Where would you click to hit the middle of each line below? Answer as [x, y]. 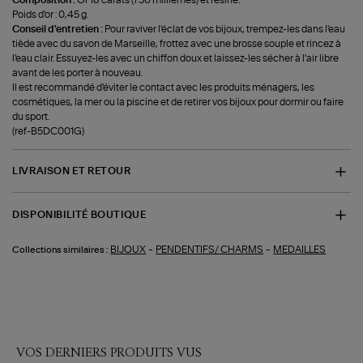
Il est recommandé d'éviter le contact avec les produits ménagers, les [164, 87]
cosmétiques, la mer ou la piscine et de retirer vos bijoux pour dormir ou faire [178, 102]
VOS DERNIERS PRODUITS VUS [109, 352]
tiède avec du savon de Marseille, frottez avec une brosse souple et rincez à [177, 43]
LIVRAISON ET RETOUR [72, 171]
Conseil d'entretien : [59, 29]
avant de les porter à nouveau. [78, 73]
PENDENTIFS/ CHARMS [210, 250]
